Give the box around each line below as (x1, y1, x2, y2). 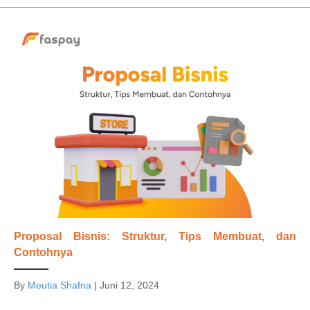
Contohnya (14, 246, 73, 259)
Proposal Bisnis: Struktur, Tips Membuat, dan (14, 230, 296, 243)
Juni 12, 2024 (100, 280, 159, 291)
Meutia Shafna (28, 280, 91, 291)
